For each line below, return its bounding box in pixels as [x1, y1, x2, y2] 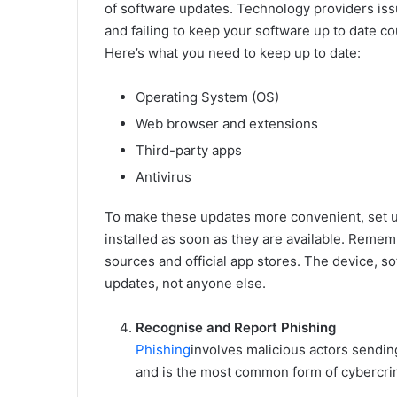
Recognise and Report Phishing [136, 319, 336, 337]
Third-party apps [136, 142, 242, 160]
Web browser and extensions [136, 115, 318, 133]
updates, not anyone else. [105, 275, 266, 292]
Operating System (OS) [136, 89, 279, 106]
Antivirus [136, 168, 191, 186]
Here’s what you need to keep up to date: [105, 44, 361, 62]
